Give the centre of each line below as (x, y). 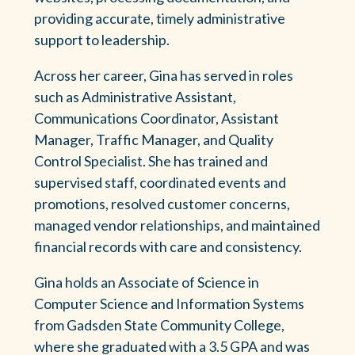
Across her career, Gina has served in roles (163, 75)
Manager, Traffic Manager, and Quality (153, 139)
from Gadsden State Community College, (159, 324)
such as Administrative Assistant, (135, 96)
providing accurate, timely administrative (159, 18)
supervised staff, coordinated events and (160, 182)
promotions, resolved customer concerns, (162, 203)
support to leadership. (101, 39)
